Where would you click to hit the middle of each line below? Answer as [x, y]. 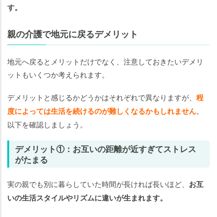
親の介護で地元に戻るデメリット [73, 34]
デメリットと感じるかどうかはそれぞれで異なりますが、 [102, 97]
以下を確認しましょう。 [47, 124]
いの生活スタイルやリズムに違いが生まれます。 [87, 198]
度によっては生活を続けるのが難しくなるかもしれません [102, 111]
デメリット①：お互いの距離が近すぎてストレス [106, 149]
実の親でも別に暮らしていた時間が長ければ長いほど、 [98, 184]
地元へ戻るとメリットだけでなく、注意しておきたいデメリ [105, 62]
